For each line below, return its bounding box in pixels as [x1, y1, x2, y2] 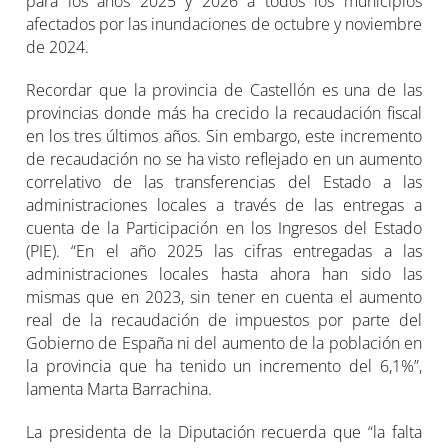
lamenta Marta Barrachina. [26, 378, 213, 401]
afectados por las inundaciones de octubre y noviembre [26, 13, 422, 36]
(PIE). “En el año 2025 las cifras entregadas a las [26, 240, 422, 263]
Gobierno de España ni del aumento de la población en [26, 332, 422, 355]
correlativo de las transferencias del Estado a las [26, 171, 422, 194]
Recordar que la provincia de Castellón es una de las [26, 79, 422, 102]
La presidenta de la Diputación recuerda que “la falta [26, 421, 422, 444]
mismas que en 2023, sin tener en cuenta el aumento [26, 286, 422, 309]
